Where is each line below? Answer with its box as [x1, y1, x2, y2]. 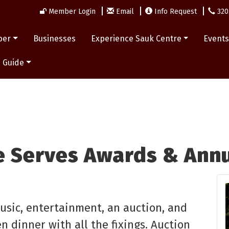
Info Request [154, 7, 197, 16]
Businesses [33, 34, 76, 43]
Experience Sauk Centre [90, 34, 181, 43]
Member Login [49, 7, 96, 16]
